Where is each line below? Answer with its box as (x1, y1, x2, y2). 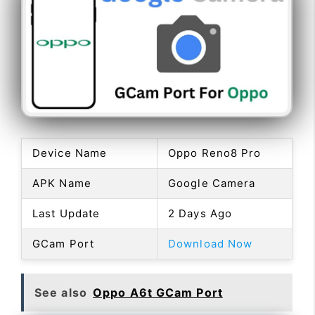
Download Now (168, 236, 253, 250)
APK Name (32, 176, 91, 190)
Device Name (32, 146, 108, 160)
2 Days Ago (168, 206, 232, 220)
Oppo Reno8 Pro (168, 146, 262, 160)
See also (34, 285, 87, 300)
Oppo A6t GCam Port (93, 285, 223, 300)
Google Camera (168, 176, 256, 190)
